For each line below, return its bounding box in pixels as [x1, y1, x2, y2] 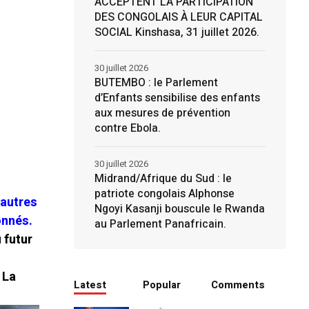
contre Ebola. [94, 120, 161, 137]
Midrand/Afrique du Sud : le [94, 170, 232, 187]
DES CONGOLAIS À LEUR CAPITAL [94, 9, 263, 26]
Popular [142, 277, 181, 292]
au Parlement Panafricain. [94, 216, 226, 232]
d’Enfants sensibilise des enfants [94, 90, 260, 106]
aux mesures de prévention [94, 105, 230, 121]
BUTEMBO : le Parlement [94, 74, 218, 91]
